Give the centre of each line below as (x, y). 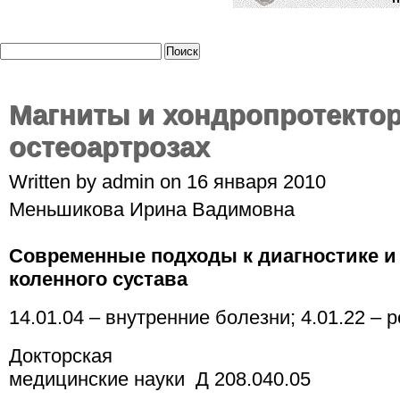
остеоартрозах (109, 147)
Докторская (61, 356)
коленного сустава (98, 279)
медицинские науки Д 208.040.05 (160, 379)
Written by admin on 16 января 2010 (167, 182)
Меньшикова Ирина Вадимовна (152, 209)
